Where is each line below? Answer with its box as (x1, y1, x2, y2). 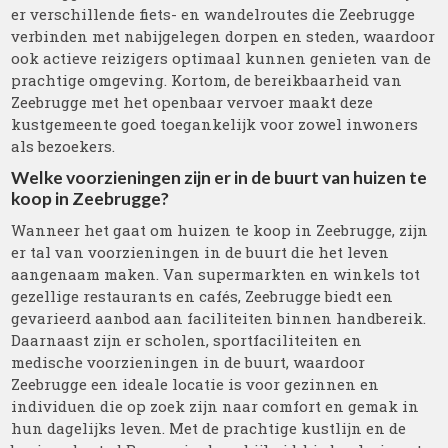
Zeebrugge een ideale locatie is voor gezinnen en (11, 374, 380, 394)
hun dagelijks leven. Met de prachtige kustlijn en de (11, 418, 407, 438)
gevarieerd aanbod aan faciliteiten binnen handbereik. (11, 308, 427, 328)
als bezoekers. (11, 136, 116, 156)
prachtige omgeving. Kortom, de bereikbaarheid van (11, 70, 403, 90)
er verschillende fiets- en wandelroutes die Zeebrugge (11, 4, 416, 24)
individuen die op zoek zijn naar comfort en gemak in (11, 396, 420, 416)
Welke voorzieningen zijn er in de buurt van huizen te (11, 167, 428, 188)
